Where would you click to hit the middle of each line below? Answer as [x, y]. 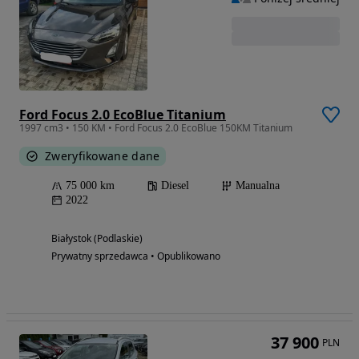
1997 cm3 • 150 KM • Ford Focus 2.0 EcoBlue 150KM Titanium [156, 128]
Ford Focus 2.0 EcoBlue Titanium [123, 115]
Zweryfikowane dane [103, 156]
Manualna [258, 186]
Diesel [175, 186]
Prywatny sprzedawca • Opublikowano [136, 256]
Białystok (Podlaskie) [97, 239]
